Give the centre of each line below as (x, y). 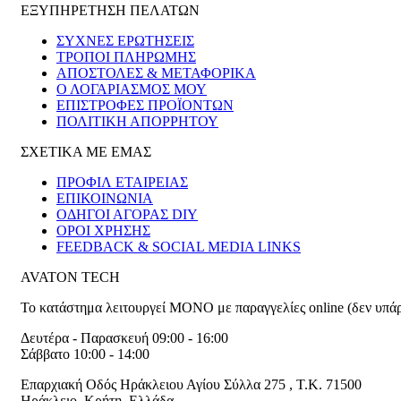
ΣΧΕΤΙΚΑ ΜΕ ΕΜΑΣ (86, 152)
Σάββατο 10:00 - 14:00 (85, 354)
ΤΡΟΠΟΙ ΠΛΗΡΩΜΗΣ (126, 57)
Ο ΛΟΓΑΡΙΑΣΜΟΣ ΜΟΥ (132, 90)
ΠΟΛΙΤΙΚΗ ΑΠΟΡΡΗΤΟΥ (137, 122)
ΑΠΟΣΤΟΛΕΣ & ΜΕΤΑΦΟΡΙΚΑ (156, 73)
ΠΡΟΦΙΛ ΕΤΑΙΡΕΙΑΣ (122, 183)
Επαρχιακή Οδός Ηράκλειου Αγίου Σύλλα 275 (155, 385)
